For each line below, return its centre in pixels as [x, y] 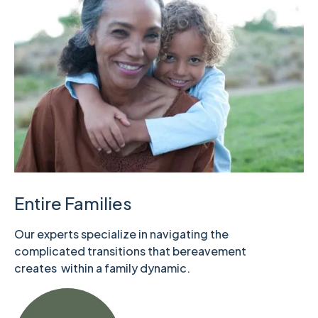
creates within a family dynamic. [102, 268]
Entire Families [73, 203]
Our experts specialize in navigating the [121, 234]
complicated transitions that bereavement [130, 251]
